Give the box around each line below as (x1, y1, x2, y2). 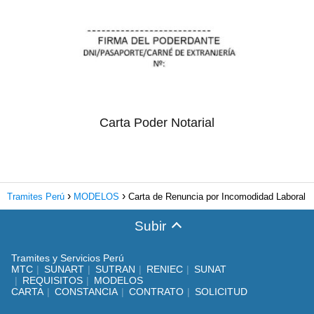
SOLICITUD (195, 285, 247, 297)
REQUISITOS (22, 274, 83, 286)
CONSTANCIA (55, 285, 118, 297)
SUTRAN (95, 263, 135, 275)
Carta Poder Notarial (100, 115, 214, 130)
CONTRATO (129, 285, 184, 297)
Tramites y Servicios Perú (11, 252, 124, 264)
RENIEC (146, 263, 183, 275)
